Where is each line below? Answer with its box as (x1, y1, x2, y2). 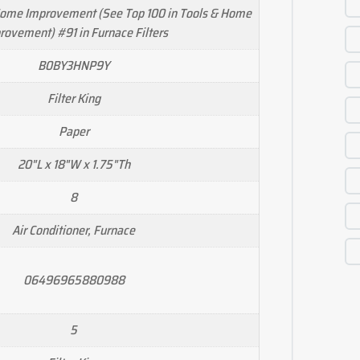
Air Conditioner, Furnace (12, 219, 135, 240)
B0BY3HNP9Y (38, 55, 109, 76)
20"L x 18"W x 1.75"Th (17, 153, 130, 174)
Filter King (47, 88, 100, 108)
